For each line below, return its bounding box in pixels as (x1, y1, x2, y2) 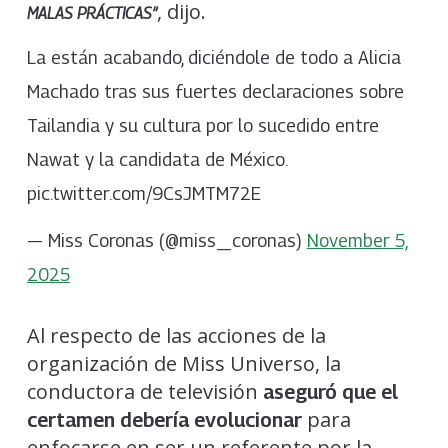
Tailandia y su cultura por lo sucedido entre (26, 114, 379, 136)
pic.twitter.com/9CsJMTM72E (26, 182, 261, 204)
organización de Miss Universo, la (26, 350, 341, 378)
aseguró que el (262, 380, 398, 405)
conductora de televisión (26, 378, 263, 406)
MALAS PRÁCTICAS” (26, 3, 157, 23)
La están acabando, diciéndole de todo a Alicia (26, 46, 401, 68)
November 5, (306, 230, 408, 252)
